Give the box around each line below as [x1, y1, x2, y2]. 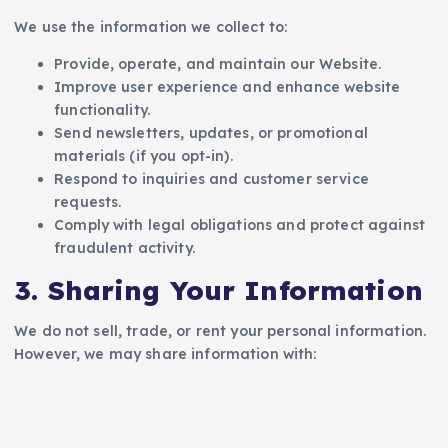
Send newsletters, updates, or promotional [54, 124, 368, 143]
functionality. [54, 101, 151, 120]
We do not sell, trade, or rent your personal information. [14, 321, 427, 340]
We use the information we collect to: [14, 18, 288, 37]
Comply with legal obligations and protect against [54, 216, 425, 235]
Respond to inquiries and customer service [54, 170, 369, 189]
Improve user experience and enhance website [54, 78, 401, 97]
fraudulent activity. [54, 239, 195, 258]
